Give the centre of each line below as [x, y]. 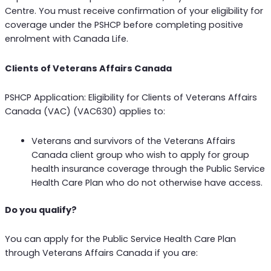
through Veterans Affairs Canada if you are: [101, 253]
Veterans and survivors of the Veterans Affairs [133, 141]
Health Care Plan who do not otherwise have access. [147, 183]
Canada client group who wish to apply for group [140, 155]
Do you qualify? [41, 210]
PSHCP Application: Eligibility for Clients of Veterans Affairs [131, 98]
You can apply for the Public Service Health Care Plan [120, 239]
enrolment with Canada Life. [66, 39]
